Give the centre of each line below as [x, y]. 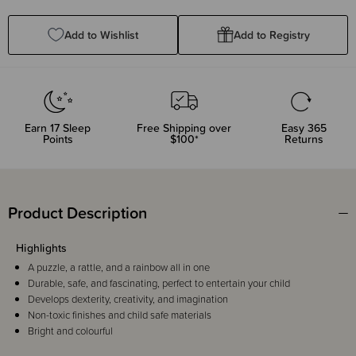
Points [58, 139]
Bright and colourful [70, 331]
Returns [304, 139]
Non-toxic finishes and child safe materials [120, 315]
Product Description [77, 213]
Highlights [42, 248]
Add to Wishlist [101, 35]
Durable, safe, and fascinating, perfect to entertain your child [159, 283]
